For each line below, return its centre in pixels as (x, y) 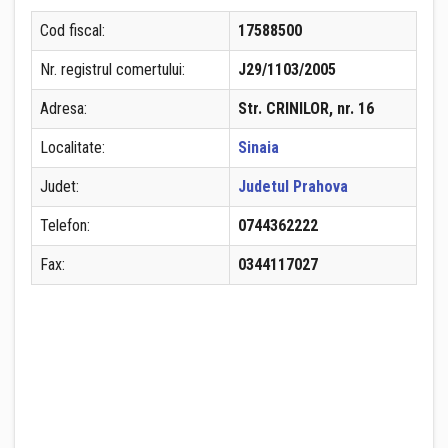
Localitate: (72, 147)
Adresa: (63, 108)
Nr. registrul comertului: (112, 69)
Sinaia (258, 147)
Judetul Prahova (293, 186)
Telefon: (65, 225)
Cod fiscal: (72, 30)
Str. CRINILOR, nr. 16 (306, 108)
